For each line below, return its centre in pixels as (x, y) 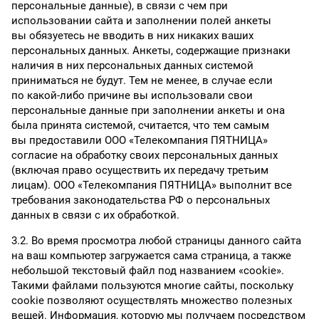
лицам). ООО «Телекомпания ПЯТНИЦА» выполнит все (152, 185)
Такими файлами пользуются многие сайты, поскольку (152, 286)
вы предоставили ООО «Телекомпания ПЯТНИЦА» (140, 140)
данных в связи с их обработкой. (95, 215)
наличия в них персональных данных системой (132, 66)
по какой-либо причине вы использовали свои (132, 95)
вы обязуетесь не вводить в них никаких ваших (132, 36)
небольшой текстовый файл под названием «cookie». (148, 271)
